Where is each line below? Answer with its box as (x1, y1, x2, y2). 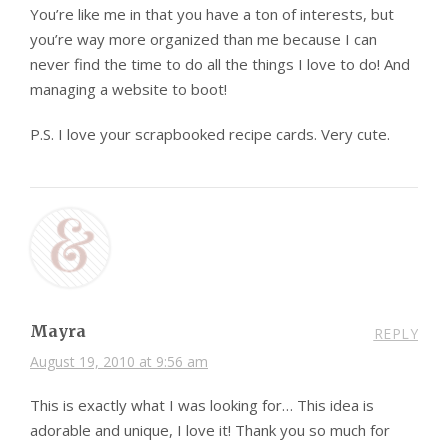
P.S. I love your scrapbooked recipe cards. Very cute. (30, 123, 390, 144)
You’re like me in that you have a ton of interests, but (30, 3, 394, 24)
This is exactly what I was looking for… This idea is (30, 394, 374, 415)
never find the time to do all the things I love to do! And (30, 53, 410, 74)
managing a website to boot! (30, 78, 227, 99)
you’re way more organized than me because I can (30, 28, 377, 49)
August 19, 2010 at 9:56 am (30, 351, 208, 371)
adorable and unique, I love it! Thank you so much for (30, 419, 390, 440)
